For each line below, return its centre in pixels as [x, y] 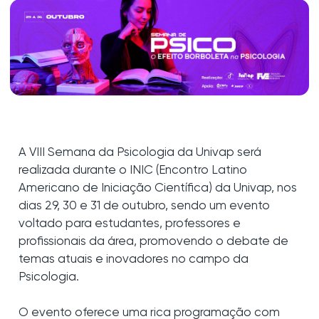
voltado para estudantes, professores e [130, 224]
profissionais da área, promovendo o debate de [153, 241]
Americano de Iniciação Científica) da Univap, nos [158, 188]
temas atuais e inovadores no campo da [134, 259]
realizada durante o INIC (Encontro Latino [133, 170]
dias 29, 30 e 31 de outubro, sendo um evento [144, 206]
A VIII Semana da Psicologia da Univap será [140, 152]
